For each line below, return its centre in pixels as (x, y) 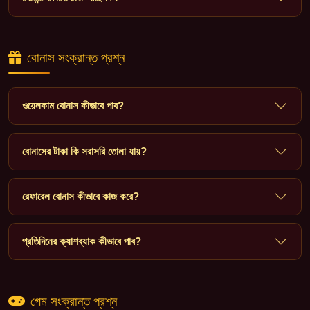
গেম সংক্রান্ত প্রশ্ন (74, 301)
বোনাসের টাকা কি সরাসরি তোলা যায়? (85, 151)
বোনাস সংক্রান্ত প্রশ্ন (76, 57)
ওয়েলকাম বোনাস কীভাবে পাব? (73, 106)
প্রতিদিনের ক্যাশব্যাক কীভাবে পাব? (82, 241)
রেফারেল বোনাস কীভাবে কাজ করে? (81, 196)
